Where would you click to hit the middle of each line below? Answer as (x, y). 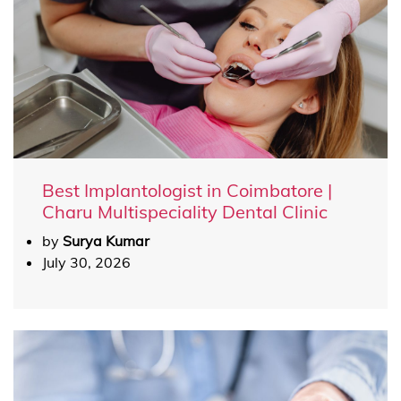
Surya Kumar (106, 241)
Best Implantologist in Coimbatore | (187, 190)
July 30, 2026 (86, 262)
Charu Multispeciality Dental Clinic (185, 212)
